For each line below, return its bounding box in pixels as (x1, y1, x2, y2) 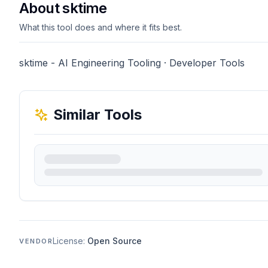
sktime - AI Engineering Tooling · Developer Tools (19, 57, 245, 69)
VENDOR (19, 237, 53, 245)
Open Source (87, 236, 142, 246)
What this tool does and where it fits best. (19, 22, 182, 32)
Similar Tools (53, 106, 142, 123)
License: (53, 236, 88, 246)
